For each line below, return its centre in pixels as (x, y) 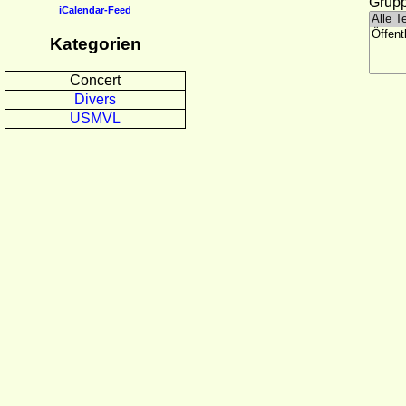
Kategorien (95, 43)
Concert (95, 81)
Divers (95, 100)
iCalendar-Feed (95, 10)
